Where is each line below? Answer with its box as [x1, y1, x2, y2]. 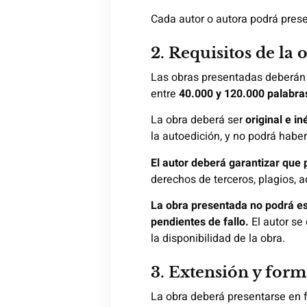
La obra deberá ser [151, 112, 245, 129]
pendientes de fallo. [151, 214, 249, 231]
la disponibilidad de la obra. [151, 230, 285, 247]
